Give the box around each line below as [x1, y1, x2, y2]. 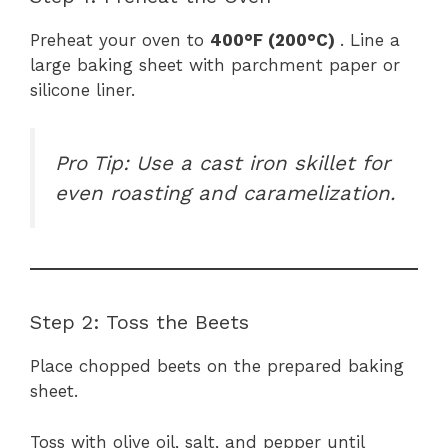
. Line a [340, 29, 400, 50]
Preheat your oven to [30, 29, 210, 50]
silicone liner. [30, 79, 135, 100]
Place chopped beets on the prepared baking [30, 356, 404, 377]
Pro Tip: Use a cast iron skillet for [55, 151, 390, 176]
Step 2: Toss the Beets [30, 310, 249, 335]
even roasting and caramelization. [55, 181, 395, 206]
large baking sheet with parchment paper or [30, 54, 400, 75]
